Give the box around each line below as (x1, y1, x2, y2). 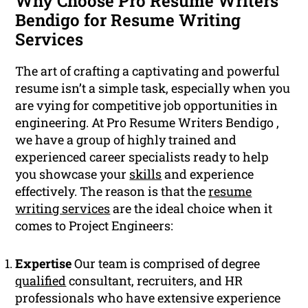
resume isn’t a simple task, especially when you (15, 80, 291, 97)
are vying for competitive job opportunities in (15, 97, 278, 114)
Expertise (15, 255, 72, 272)
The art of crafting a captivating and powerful (15, 63, 280, 80)
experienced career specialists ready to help (15, 148, 269, 166)
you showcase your (15, 166, 130, 183)
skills (129, 166, 162, 183)
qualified (15, 272, 67, 289)
